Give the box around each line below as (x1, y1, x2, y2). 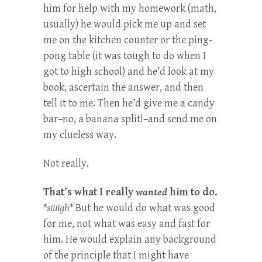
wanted (136, 185, 167, 198)
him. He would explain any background (43, 233, 216, 246)
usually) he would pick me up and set (43, 18, 206, 30)
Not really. (43, 157, 89, 170)
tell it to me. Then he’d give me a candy (43, 96, 215, 109)
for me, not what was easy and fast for (43, 217, 210, 230)
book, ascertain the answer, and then (43, 81, 204, 94)
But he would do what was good (73, 201, 215, 214)
